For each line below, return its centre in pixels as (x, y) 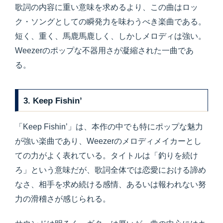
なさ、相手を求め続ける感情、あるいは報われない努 (111, 185)
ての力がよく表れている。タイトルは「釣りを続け (107, 156)
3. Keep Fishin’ (53, 101)
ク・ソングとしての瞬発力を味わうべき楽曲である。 (111, 21)
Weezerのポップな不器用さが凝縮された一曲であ (104, 50)
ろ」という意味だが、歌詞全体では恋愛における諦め (111, 170)
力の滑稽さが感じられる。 (63, 199)
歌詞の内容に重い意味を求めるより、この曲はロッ (107, 7)
